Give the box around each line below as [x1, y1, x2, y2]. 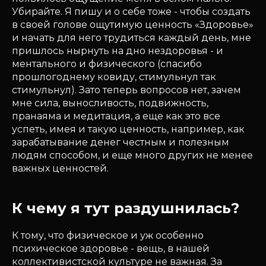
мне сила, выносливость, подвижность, [12, 97, 208, 109]
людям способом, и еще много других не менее [12, 150, 253, 161]
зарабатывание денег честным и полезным [12, 137, 229, 148]
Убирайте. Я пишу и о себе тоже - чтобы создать [12, 6, 251, 17]
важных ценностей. [12, 163, 109, 174]
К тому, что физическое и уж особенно [12, 230, 204, 241]
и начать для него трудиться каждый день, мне [12, 32, 251, 43]
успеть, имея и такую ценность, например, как [12, 123, 245, 135]
